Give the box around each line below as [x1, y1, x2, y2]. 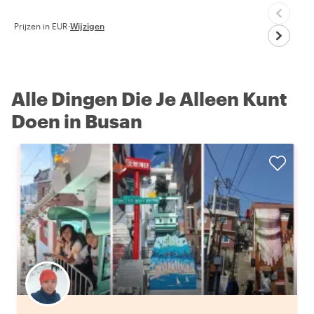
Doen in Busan [11, 109, 142, 132]
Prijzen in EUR [14, 20, 68, 31]
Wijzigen [70, 20, 104, 31]
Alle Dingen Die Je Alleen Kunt [11, 87, 287, 109]
